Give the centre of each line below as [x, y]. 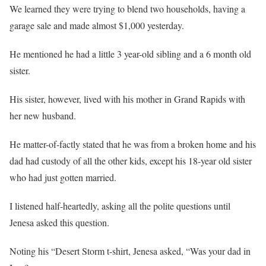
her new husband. [43, 116]
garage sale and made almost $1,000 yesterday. [97, 26]
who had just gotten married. [63, 178]
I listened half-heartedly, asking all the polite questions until [120, 206]
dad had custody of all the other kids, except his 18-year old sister [131, 161]
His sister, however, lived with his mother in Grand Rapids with [127, 99]
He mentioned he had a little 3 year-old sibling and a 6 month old [130, 54]
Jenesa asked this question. [59, 223]
